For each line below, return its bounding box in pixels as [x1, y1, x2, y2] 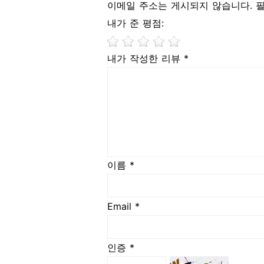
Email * [107, 200, 140, 213]
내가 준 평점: [107, 17, 164, 29]
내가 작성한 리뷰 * [107, 52, 189, 65]
